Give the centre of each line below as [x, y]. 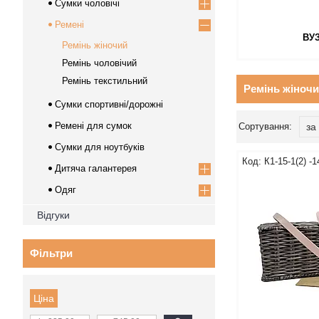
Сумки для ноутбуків [100, 147]
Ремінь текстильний [105, 81]
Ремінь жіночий [95, 45]
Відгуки [53, 215]
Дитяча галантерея [96, 168]
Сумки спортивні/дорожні [109, 104]
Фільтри [51, 253]
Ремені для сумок [93, 126]
